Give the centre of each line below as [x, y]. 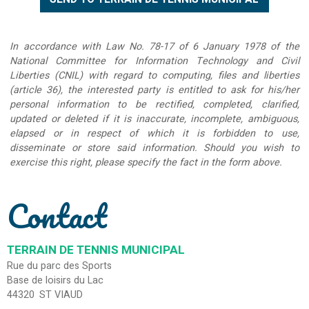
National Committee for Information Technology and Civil [154, 61]
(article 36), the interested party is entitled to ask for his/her [154, 90]
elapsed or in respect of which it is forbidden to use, [154, 134]
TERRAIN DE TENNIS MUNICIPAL [96, 250]
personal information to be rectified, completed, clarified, [154, 105]
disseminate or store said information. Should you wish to [154, 148]
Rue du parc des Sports [59, 266]
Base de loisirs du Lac [55, 280]
